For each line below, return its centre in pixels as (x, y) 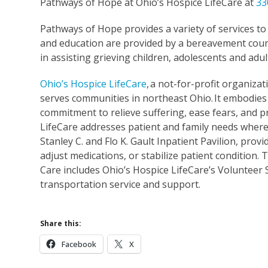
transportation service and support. (123, 184)
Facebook (79, 244)
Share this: (61, 223)
